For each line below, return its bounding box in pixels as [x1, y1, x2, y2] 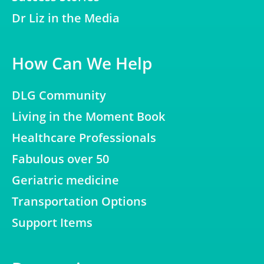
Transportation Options [12, 193, 147, 209]
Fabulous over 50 [12, 150, 109, 167]
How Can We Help [12, 51, 152, 74]
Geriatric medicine [12, 171, 119, 188]
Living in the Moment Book [12, 108, 165, 124]
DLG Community [12, 87, 106, 103]
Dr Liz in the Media [12, 9, 120, 26]
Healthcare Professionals [12, 129, 156, 146]
